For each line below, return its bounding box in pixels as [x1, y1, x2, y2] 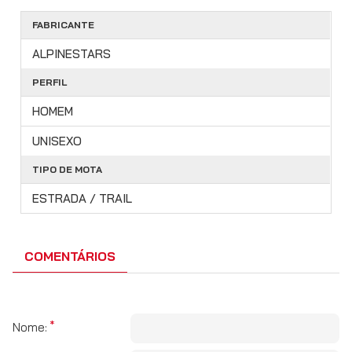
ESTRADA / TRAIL [32, 191, 132, 207]
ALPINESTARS [32, 46, 111, 62]
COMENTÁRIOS [24, 248, 115, 265]
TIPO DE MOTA [32, 163, 102, 176]
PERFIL [32, 76, 67, 89]
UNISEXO [32, 134, 82, 149]
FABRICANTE [32, 19, 94, 31]
